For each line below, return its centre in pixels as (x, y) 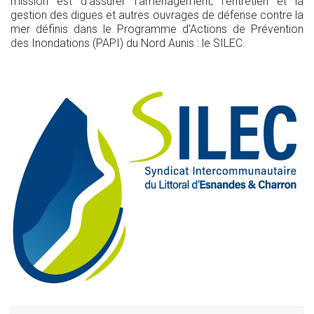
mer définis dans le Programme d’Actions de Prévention (157, 29)
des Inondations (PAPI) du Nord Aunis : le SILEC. (128, 43)
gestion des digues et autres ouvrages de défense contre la (157, 15)
